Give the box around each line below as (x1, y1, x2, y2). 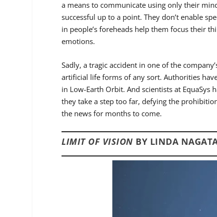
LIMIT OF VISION (62, 135, 133, 147)
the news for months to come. (62, 108, 162, 119)
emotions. (62, 36, 95, 46)
